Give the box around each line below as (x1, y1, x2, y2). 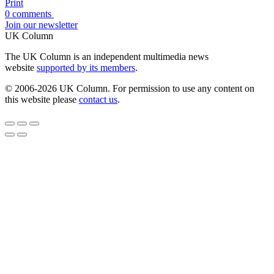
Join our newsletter (5, 20, 78, 31)
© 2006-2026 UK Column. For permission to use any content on (5, 83, 254, 94)
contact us (79, 94, 117, 105)
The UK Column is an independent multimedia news (5, 51, 209, 62)
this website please (5, 94, 79, 105)
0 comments (5, 9, 54, 20)
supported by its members (37, 62, 135, 73)
